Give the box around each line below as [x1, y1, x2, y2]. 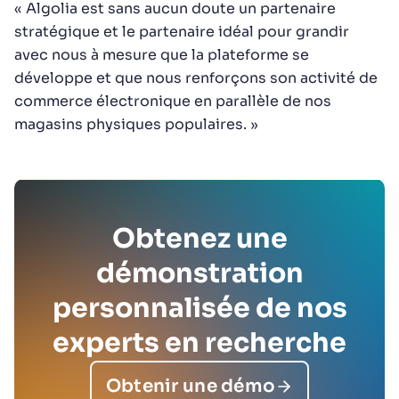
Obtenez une [111, 222, 288, 256]
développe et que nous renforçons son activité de [14, 69, 378, 87]
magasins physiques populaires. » [14, 115, 258, 134]
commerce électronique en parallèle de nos [14, 92, 331, 110]
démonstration [95, 256, 304, 290]
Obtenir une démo [105, 375, 276, 397]
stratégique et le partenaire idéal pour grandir [14, 22, 349, 41]
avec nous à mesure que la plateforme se [14, 45, 309, 64]
